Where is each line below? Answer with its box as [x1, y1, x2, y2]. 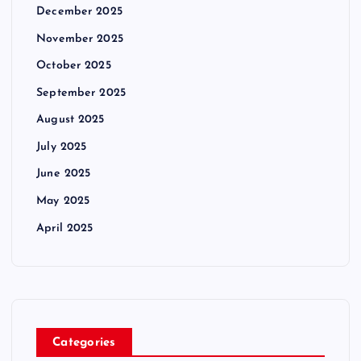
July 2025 [36, 141, 87, 154]
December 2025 [36, 6, 122, 19]
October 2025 [36, 60, 111, 73]
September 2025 [36, 86, 127, 99]
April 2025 [36, 222, 93, 234]
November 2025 [36, 32, 123, 45]
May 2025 [36, 195, 90, 208]
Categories [52, 336, 116, 349]
